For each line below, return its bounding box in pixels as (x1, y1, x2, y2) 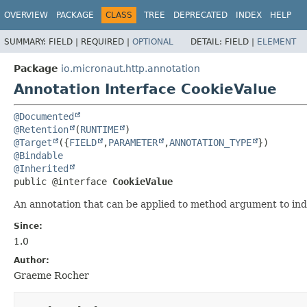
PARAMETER (108, 136, 158, 148)
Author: (14, 255, 49, 265)
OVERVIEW (4, 10, 48, 20)
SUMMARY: (4, 36, 49, 47)
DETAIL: (191, 36, 225, 47)
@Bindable (14, 149, 63, 161)
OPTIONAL (132, 36, 173, 47)
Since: (14, 221, 42, 231)
